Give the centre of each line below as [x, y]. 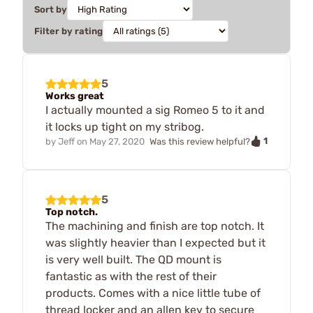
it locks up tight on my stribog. [125, 126]
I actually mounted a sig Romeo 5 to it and [155, 110]
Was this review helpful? [200, 141]
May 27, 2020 [117, 141]
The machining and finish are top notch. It [155, 226]
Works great [75, 96]
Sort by [51, 9]
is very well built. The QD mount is [133, 260]
